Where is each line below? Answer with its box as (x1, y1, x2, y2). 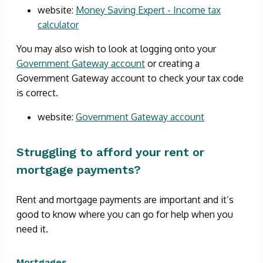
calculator (38, 18, 79, 31)
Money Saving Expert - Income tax (76, 4, 221, 16)
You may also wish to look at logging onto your (16, 42, 216, 55)
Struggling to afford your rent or (16, 144, 204, 159)
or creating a (145, 57, 200, 69)
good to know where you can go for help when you (16, 208, 233, 220)
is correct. (16, 86, 58, 99)
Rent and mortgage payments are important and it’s (16, 193, 234, 205)
